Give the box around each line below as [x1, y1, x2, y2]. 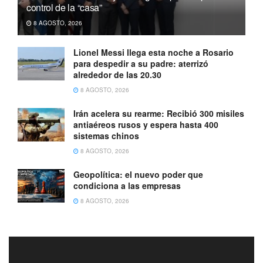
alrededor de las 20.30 [73, 68, 161, 80]
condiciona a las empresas [73, 179, 181, 191]
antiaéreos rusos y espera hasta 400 [73, 118, 218, 130]
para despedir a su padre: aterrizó [73, 57, 208, 69]
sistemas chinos [73, 129, 139, 141]
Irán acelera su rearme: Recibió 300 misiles [73, 107, 244, 119]
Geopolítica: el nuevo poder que [73, 168, 203, 180]
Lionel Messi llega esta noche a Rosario [73, 46, 234, 58]
